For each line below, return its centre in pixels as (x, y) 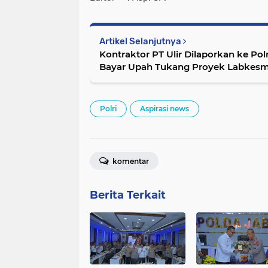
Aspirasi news (165, 109)
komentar (130, 162)
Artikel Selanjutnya (141, 42)
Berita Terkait (128, 195)
